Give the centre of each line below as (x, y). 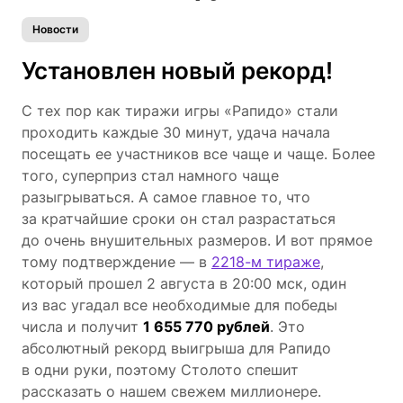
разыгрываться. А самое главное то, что (166, 197)
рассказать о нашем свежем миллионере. (171, 391)
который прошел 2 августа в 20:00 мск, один (184, 283)
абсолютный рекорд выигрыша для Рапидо (176, 348)
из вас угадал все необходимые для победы (179, 304)
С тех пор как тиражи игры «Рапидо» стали (180, 110)
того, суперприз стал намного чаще (150, 175)
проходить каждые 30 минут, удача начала (176, 132)
